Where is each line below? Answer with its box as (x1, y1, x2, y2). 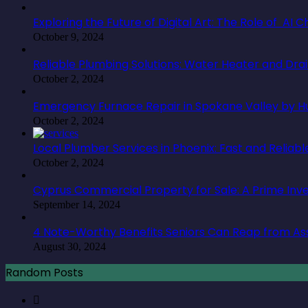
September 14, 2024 (33, 198, 120, 210)
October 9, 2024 (33, 30, 104, 43)
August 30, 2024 (33, 240, 106, 252)
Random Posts (5, 264, 83, 280)
